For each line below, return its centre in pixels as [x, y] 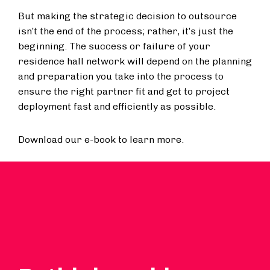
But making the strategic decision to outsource [127, 16]
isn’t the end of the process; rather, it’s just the [126, 31]
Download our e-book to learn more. [101, 140]
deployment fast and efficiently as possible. [117, 106]
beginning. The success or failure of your [114, 46]
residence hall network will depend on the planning [135, 61]
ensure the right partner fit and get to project [124, 91]
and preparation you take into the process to [121, 76]
